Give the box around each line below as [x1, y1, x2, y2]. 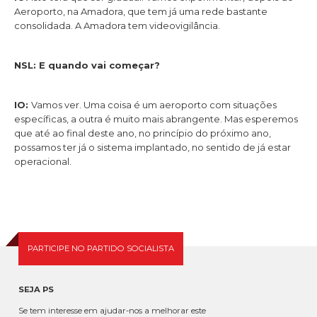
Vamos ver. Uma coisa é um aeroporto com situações [31, 99, 277, 111]
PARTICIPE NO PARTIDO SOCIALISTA [28, 243, 174, 254]
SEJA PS [18, 284, 54, 295]
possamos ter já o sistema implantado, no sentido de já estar [14, 142, 291, 154]
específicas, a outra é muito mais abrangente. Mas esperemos [14, 113, 298, 125]
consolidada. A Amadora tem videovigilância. [14, 19, 220, 31]
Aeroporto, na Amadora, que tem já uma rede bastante [14, 5, 267, 17]
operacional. [14, 156, 71, 168]
